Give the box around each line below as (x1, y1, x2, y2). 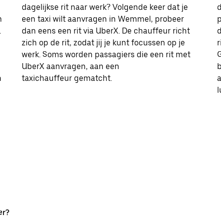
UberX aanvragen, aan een (22, 61, 119, 71)
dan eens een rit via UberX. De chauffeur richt (22, 26, 190, 36)
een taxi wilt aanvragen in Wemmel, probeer (22, 14, 184, 24)
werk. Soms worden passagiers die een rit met (22, 49, 190, 59)
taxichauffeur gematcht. (22, 73, 112, 83)
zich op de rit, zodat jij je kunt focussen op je (22, 37, 185, 47)
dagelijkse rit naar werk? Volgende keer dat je (22, 2, 188, 12)
